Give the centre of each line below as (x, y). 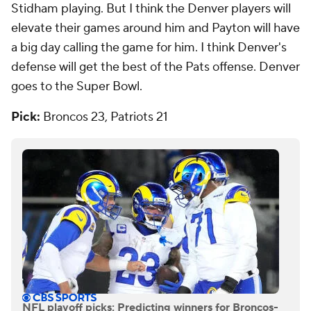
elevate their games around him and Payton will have (155, 28)
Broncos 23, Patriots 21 (106, 117)
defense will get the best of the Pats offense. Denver (155, 67)
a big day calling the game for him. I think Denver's (149, 48)
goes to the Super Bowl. (77, 87)
